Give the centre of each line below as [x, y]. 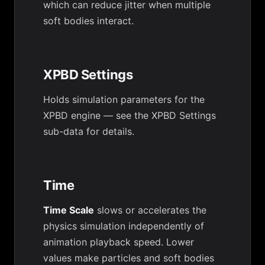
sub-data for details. [89, 131]
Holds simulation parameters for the [124, 99]
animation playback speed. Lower [119, 242]
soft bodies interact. [88, 21]
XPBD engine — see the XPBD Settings [130, 115]
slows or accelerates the [150, 210]
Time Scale [69, 210]
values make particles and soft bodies [129, 258]
